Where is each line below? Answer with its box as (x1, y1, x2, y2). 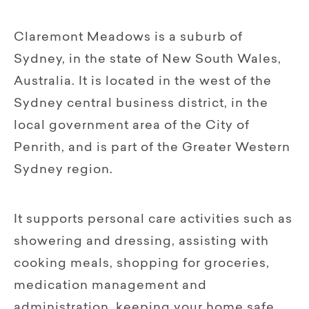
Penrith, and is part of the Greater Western (14, 141, 290, 154)
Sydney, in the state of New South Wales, (14, 53, 281, 66)
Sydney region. (14, 163, 113, 177)
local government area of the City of (14, 119, 250, 132)
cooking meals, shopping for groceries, (14, 257, 270, 270)
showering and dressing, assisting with (14, 235, 269, 248)
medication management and (14, 279, 207, 292)
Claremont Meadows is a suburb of (14, 31, 243, 44)
